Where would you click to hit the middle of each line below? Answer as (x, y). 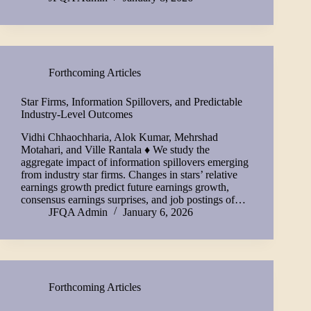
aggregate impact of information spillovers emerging (135, 162)
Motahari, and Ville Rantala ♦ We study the (115, 149)
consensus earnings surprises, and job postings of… (133, 199)
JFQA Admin (78, 212)
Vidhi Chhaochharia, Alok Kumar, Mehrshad (119, 137)
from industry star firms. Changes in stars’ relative (129, 174)
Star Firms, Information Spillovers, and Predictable (132, 102)
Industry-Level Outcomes (77, 115)
